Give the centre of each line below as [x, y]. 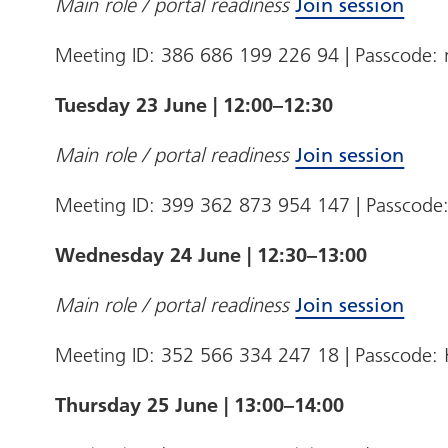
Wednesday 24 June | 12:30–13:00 [211, 255]
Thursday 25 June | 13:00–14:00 [200, 405]
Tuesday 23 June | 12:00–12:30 [194, 105]
